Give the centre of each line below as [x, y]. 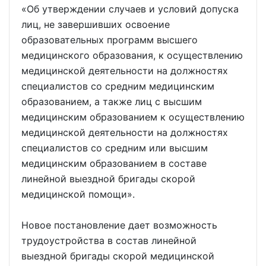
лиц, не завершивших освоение [96, 24]
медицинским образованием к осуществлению [133, 117]
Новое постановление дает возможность [119, 225]
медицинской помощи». [78, 194]
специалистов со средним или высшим [115, 148]
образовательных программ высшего [110, 40]
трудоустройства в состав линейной [109, 240]
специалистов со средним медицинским [118, 86]
